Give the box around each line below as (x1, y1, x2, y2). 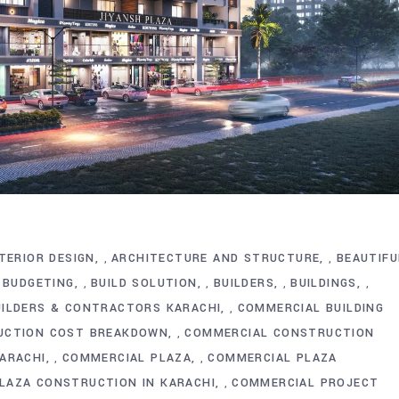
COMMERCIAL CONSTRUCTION (184, 324, 375, 341)
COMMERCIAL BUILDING (237, 299, 385, 316)
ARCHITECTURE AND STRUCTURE (111, 249, 321, 266)
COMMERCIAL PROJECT (232, 374, 379, 391)
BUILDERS (213, 274, 274, 291)
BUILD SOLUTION (90, 274, 198, 291)
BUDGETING (3, 274, 75, 291)
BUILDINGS (290, 274, 357, 291)
